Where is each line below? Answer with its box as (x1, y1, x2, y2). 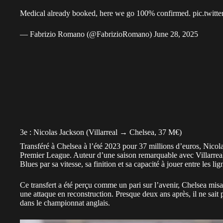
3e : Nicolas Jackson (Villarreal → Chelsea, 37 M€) (20, 128, 182, 137)
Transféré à (20, 142, 57, 151)
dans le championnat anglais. (20, 199, 110, 208)
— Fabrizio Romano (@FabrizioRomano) (20, 30, 154, 39)
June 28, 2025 (154, 30, 198, 39)
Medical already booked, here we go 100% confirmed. (20, 9, 193, 18)
